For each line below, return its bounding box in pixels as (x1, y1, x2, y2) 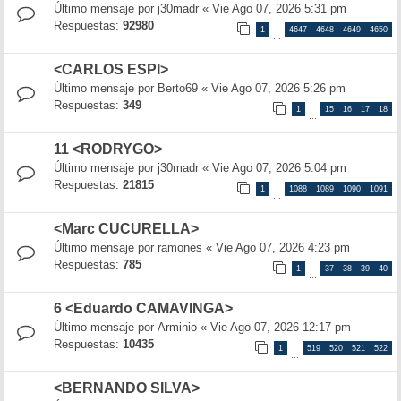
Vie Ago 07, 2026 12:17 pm (210, 320, 351, 334)
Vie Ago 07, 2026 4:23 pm (216, 241, 350, 254)
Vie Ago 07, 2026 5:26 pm (211, 81, 346, 95)
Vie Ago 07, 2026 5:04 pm (212, 161, 346, 175)
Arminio (158, 320, 197, 334)
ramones (158, 241, 202, 254)
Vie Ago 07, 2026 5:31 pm (212, 2, 346, 15)
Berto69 (158, 81, 198, 95)
